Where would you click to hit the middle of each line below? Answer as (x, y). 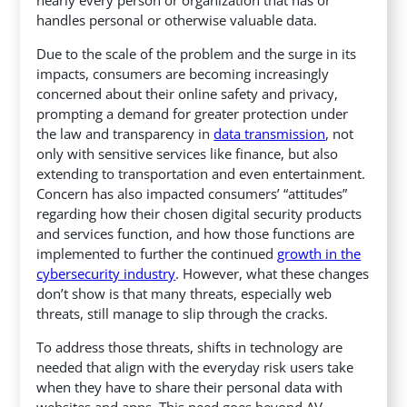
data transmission (270, 133)
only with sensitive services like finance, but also (188, 153)
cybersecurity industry (106, 273)
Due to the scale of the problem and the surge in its (197, 53)
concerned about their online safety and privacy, (188, 93)
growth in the (319, 253)
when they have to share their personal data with (190, 387)
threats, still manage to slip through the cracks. (183, 313)
